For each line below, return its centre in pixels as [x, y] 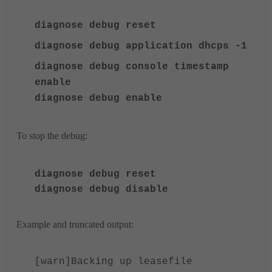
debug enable [126, 98]
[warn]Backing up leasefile [114, 262]
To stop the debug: [52, 136]
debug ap [114, 46]
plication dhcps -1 [192, 46]
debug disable [129, 189]
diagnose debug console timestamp [132, 67]
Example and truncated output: [75, 224]
